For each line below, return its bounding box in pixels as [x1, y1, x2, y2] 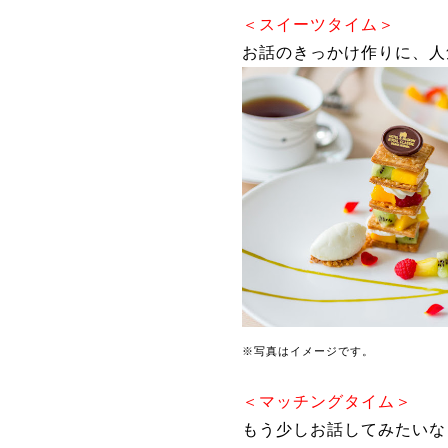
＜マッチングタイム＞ [242, 392, 412, 410]
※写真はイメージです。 [242, 344, 374, 357]
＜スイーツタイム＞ [242, 15, 395, 33]
